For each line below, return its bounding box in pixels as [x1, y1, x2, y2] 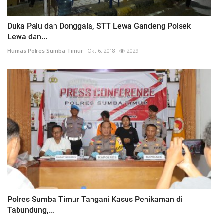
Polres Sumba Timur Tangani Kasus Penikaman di [7, 195, 182, 204]
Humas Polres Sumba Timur [7, 46, 83, 54]
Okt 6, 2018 [87, 46, 115, 54]
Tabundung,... [7, 205, 54, 215]
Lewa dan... [7, 32, 47, 41]
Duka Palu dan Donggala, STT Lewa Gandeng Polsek [7, 21, 191, 31]
